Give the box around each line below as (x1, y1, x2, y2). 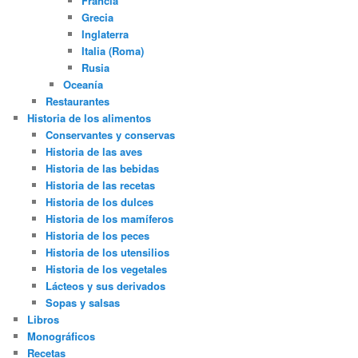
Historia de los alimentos (27, 109, 152, 125)
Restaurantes (45, 93, 109, 109)
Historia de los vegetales (45, 261, 167, 276)
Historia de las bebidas (45, 160, 159, 176)
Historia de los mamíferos (45, 210, 173, 226)
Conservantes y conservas (45, 126, 175, 142)
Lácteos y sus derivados (45, 277, 165, 293)
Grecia (81, 9, 113, 25)
